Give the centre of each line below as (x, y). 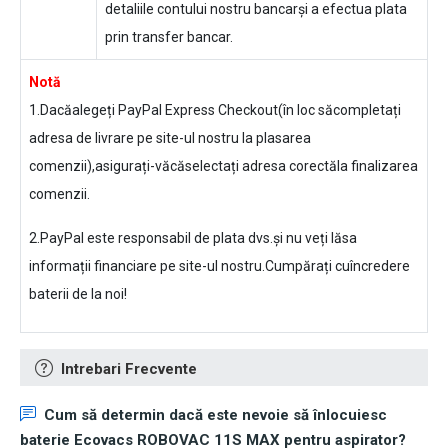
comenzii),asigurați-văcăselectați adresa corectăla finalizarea (223, 166)
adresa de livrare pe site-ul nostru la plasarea (170, 138)
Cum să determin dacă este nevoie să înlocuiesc (215, 415)
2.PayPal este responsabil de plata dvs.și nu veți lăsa (193, 238)
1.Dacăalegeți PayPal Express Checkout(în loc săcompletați (215, 110)
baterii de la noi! (78, 294)
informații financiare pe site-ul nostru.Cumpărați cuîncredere (219, 266)
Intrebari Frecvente (129, 369)
